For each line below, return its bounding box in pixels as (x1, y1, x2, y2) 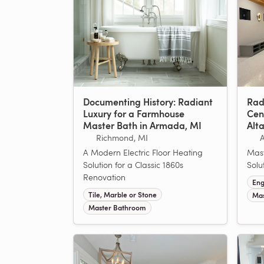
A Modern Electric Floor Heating (83, 146, 203, 158)
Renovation (83, 171, 126, 183)
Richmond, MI (95, 131, 148, 143)
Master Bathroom (88, 203, 146, 213)
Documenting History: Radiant (83, 94, 213, 108)
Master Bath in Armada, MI (83, 118, 202, 132)
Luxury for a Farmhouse (83, 106, 184, 120)
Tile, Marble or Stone (88, 190, 157, 200)
